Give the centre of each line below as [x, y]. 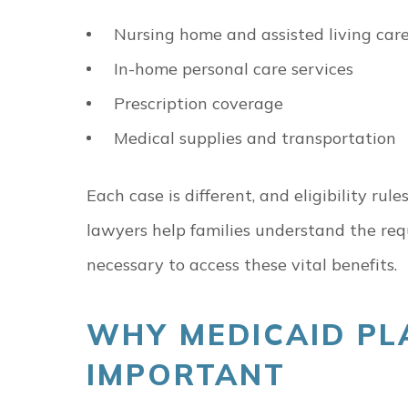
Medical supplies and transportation [255, 138]
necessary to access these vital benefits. [242, 265]
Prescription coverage [199, 103]
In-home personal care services [234, 69]
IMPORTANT [186, 374]
